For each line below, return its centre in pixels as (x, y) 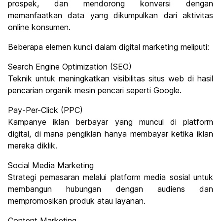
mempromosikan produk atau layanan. (77, 201)
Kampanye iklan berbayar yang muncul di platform (110, 122)
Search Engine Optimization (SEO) (70, 67)
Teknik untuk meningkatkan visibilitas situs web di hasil (110, 79)
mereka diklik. (33, 146)
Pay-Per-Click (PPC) (45, 110)
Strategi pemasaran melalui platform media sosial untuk (110, 177)
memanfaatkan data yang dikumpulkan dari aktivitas (110, 16)
